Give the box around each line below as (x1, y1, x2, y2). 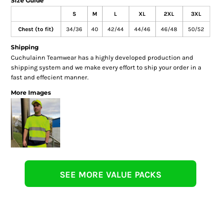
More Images (10, 88, 51, 96)
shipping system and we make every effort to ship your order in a (10, 63, 201, 71)
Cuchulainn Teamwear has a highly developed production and (10, 53, 193, 61)
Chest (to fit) (18, 25, 54, 33)
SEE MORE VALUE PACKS (59, 169, 161, 180)
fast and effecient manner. (10, 73, 88, 81)
